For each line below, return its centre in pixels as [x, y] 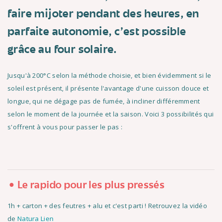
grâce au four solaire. [62, 50]
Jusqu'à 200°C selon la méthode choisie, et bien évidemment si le [110, 75]
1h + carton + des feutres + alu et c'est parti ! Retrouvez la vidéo [108, 206]
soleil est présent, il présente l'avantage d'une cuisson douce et [108, 88]
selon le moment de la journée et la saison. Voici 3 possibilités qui [111, 114]
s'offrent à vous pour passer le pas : [65, 127]
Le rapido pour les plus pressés [91, 186]
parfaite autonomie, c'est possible [97, 32]
